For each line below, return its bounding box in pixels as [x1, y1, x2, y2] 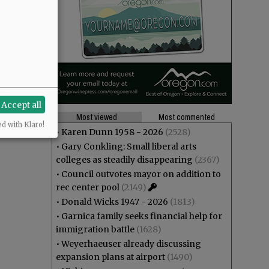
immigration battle [56, 224, 134, 235]
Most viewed [76, 112, 117, 122]
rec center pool [56, 182, 119, 193]
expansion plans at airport [56, 252, 165, 262]
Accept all [1, 99, 42, 110]
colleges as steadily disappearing [56, 154, 193, 165]
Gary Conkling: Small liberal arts [61, 141, 196, 152]
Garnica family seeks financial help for [61, 211, 222, 222]
